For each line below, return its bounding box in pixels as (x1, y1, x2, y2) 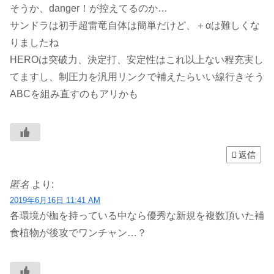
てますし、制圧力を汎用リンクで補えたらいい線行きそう (10, 72, 264, 83)
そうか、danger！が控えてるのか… (10, 3, 168, 14)
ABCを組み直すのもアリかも (10, 89, 138, 100)
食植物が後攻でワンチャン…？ (10, 228, 147, 239)
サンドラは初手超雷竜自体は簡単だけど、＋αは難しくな (10, 20, 260, 31)
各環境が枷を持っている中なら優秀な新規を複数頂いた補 (10, 210, 264, 221)
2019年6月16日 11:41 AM (10, 196, 100, 206)
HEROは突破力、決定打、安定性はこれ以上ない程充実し (10, 54, 264, 65)
